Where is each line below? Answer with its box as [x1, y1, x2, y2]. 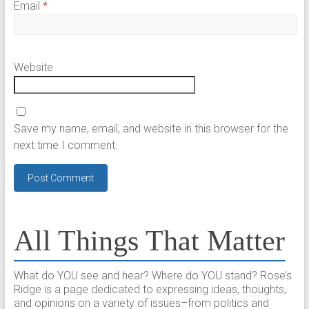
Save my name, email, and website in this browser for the [13, 122, 288, 136]
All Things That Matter [13, 225, 285, 257]
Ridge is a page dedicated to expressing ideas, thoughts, [13, 283, 286, 297]
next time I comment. [13, 139, 118, 152]
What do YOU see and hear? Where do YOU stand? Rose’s [13, 269, 292, 283]
